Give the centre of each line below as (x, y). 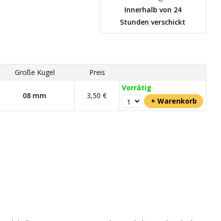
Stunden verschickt (153, 22)
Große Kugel (35, 72)
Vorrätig (137, 88)
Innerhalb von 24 (153, 10)
